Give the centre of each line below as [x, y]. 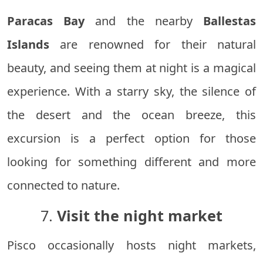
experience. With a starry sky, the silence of [131, 92]
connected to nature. [63, 186]
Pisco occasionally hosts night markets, [131, 245]
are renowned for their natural [153, 45]
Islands [28, 45]
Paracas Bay [46, 21]
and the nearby [144, 21]
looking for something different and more [131, 162]
